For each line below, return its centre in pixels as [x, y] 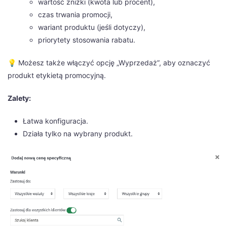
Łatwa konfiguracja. [55, 121]
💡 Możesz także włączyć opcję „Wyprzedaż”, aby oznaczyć [109, 62]
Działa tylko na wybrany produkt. [78, 133]
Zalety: [19, 98]
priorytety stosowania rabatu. [87, 40]
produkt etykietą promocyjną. [57, 75]
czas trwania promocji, [75, 14]
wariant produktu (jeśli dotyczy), [92, 27]
